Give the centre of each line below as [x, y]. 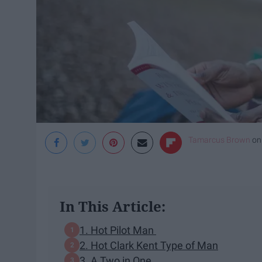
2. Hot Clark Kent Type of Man [149, 245]
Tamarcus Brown [219, 140]
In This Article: [113, 206]
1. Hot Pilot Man [118, 230]
